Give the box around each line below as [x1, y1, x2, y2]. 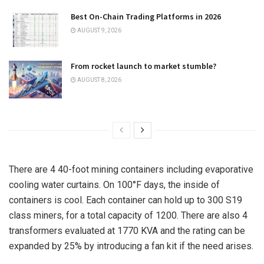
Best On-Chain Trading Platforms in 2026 [71, 11, 221, 22]
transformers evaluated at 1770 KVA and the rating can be [9, 225, 245, 237]
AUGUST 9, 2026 [76, 27, 121, 34]
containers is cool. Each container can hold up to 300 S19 [9, 194, 242, 206]
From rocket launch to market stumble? [71, 61, 216, 72]
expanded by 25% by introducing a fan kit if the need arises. [9, 240, 253, 252]
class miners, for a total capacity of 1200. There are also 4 [9, 210, 247, 222]
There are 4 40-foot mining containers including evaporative [9, 164, 253, 176]
